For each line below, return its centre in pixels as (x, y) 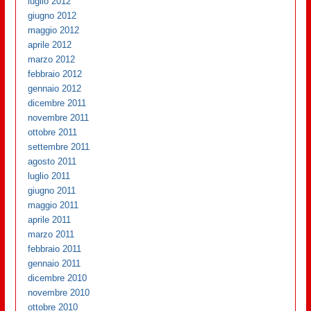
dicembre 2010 (58, 278)
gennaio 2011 (54, 264)
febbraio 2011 (55, 249)
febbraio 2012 (55, 74)
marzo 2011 (51, 235)
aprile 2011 (50, 220)
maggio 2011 (53, 205)
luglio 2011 (49, 176)
